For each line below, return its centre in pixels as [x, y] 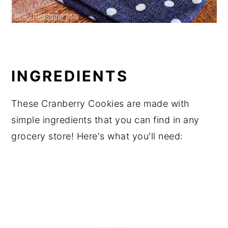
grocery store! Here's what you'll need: [97, 136]
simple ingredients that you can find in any [105, 120]
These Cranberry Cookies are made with [101, 104]
